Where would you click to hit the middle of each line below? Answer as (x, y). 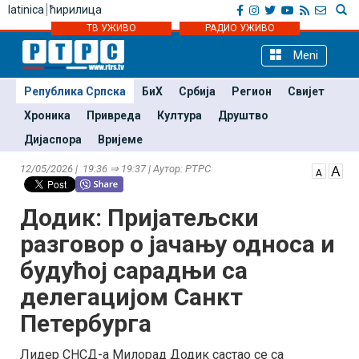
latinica (26, 10)
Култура (179, 115)
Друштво (243, 115)
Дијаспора (53, 139)
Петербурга (86, 323)
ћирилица (76, 10)
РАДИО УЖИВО (240, 28)
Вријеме (120, 139)
